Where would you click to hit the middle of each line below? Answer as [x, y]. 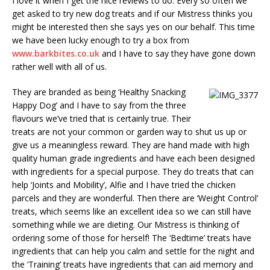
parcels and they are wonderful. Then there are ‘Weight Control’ [135, 198]
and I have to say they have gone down [177, 54]
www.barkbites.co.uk [56, 54]
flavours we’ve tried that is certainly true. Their [102, 119]
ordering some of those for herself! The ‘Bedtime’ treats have [132, 238]
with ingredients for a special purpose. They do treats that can [133, 172]
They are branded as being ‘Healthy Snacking [99, 92]
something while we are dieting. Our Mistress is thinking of [126, 225]
